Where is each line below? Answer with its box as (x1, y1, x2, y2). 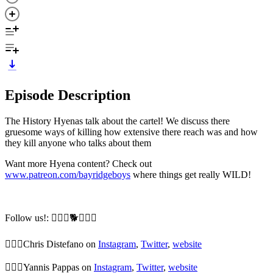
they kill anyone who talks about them (5, 137, 151, 148)
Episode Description (5, 87, 130, 103)
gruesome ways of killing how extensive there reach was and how (5, 126, 258, 137)
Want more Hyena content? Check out (5, 158, 152, 169)
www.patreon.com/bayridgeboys (5, 169, 130, 180)
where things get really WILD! (130, 169, 251, 180)
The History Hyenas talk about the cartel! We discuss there (5, 115, 230, 126)
